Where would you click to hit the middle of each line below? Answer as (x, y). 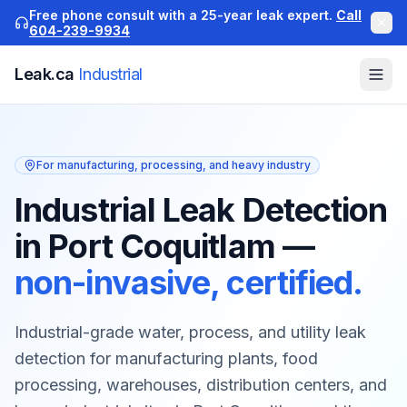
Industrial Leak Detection (201, 210)
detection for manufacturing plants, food (166, 358)
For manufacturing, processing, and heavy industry (174, 165)
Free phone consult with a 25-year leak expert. (181, 15)
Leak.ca (47, 74)
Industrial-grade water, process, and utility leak (190, 332)
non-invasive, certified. (189, 283)
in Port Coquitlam (145, 246)
